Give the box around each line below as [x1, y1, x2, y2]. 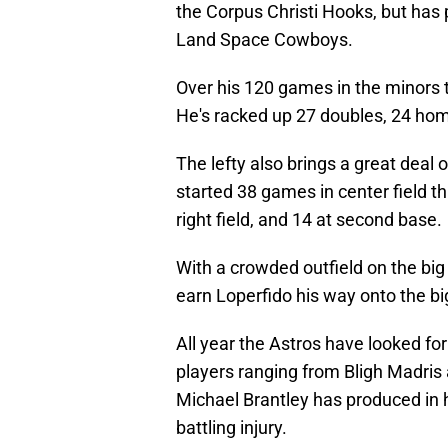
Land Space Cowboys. [176, 29, 353, 51]
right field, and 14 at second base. [176, 209, 442, 231]
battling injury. [176, 417, 287, 439]
